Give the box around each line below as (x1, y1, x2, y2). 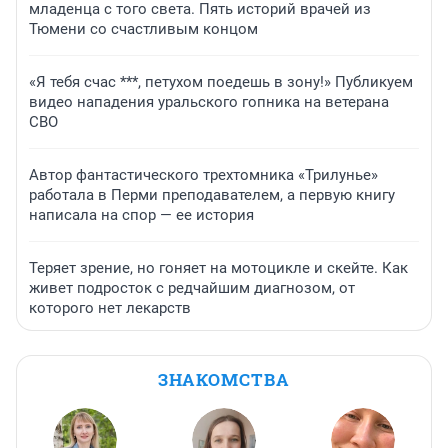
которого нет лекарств (29, 298, 191, 317)
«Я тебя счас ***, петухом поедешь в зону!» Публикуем (29, 72, 413, 91)
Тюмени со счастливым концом (29, 19, 258, 38)
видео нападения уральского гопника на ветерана (29, 92, 389, 111)
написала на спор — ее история (29, 205, 254, 224)
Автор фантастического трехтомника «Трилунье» (29, 165, 378, 184)
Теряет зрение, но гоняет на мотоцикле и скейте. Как (29, 258, 408, 277)
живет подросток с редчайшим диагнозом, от (29, 278, 355, 297)
